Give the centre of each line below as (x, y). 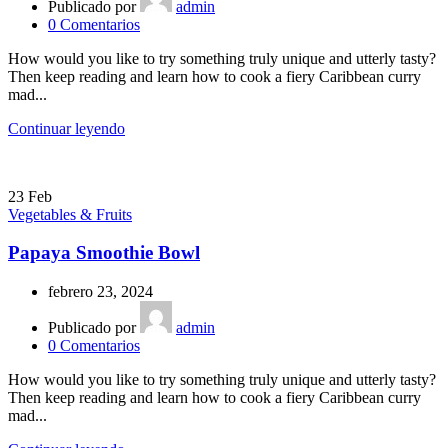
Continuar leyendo (66, 128)
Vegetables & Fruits (70, 214)
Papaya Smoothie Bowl (104, 253)
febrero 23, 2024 (100, 292)
